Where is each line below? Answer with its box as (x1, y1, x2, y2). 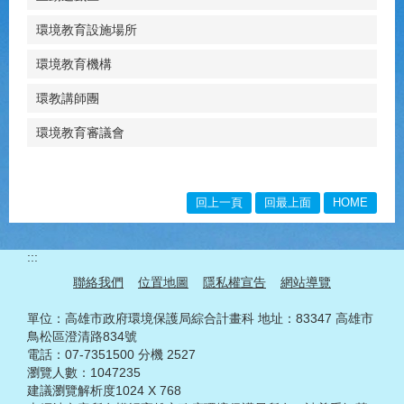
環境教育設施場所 (36, 23, 137, 37)
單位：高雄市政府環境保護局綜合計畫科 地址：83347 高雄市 (27, 311, 373, 326)
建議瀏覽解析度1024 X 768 (27, 383, 181, 398)
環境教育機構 (36, 57, 112, 71)
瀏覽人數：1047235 (27, 365, 141, 380)
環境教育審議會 (36, 125, 124, 140)
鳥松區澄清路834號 (27, 329, 137, 344)
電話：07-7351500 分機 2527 (27, 347, 196, 362)
